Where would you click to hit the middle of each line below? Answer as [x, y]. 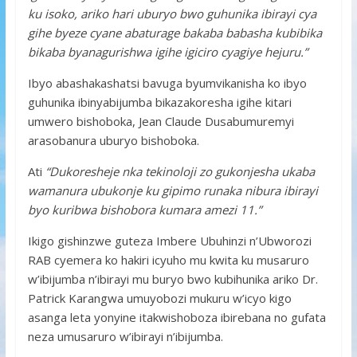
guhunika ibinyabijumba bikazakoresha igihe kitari [159, 102]
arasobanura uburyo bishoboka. [113, 140]
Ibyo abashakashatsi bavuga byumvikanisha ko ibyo [167, 82]
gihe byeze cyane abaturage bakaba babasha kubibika [175, 32]
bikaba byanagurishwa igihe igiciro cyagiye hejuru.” [167, 51]
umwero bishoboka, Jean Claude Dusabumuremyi [161, 121]
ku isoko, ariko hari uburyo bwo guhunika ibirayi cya [172, 13]
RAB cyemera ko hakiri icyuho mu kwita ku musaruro [168, 259]
